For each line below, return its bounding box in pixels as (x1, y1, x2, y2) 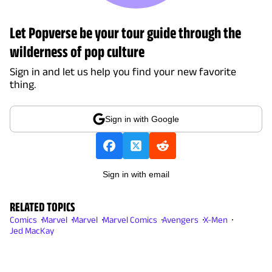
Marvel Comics (103, 214, 157, 225)
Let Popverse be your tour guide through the (10, 23, 241, 41)
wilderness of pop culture (10, 42, 144, 60)
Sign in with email (103, 169, 169, 179)
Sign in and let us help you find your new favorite (10, 65, 236, 78)
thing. (10, 78, 36, 90)
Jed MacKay (10, 225, 54, 236)
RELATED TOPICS (10, 199, 75, 214)
